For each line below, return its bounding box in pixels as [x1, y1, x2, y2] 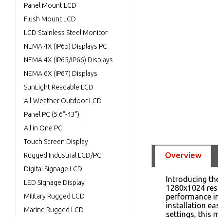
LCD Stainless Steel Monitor [24, 29, 108, 36]
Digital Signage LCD [24, 165, 82, 173]
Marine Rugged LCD [24, 206, 84, 214]
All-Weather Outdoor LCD [24, 97, 102, 105]
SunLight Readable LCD [24, 83, 93, 91]
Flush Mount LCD [24, 15, 76, 23]
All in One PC [24, 124, 62, 132]
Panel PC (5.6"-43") [24, 110, 79, 118]
